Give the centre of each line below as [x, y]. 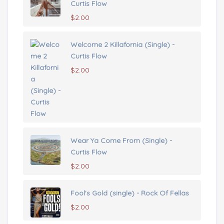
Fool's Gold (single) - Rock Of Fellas [130, 193]
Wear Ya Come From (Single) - [121, 140]
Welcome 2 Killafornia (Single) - [122, 44]
